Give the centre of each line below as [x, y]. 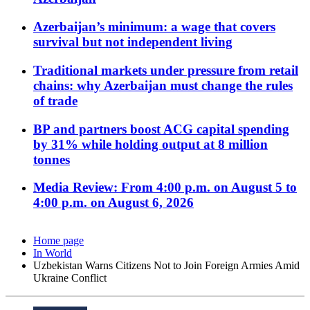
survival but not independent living [133, 42]
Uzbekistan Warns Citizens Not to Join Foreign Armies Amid [166, 266]
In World [53, 253]
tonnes [52, 159]
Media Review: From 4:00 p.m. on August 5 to [165, 188]
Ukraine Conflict [70, 278]
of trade [55, 100]
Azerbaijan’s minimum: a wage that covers [154, 27]
